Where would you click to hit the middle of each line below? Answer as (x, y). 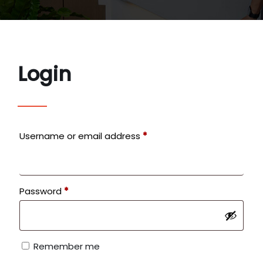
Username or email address (81, 136)
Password (42, 191)
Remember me (67, 247)
